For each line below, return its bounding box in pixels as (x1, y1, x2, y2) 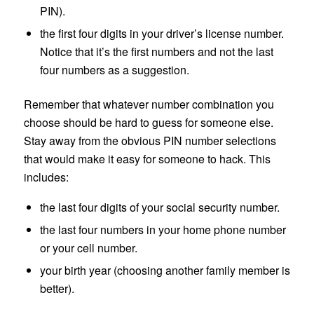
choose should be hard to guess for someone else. (23, 114, 273, 131)
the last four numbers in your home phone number (39, 221, 286, 238)
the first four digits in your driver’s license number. (39, 25, 284, 42)
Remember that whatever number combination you (23, 96, 274, 113)
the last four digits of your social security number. (39, 198, 280, 215)
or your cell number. (39, 239, 137, 256)
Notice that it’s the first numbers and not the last (39, 43, 273, 60)
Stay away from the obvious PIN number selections (23, 132, 276, 149)
